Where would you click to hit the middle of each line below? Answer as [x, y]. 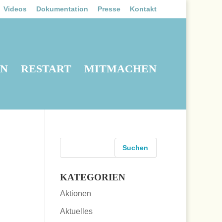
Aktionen [75, 194]
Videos [15, 9]
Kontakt [143, 9]
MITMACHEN [120, 68]
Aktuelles [76, 211]
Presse [109, 9]
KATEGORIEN [92, 177]
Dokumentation [62, 9]
